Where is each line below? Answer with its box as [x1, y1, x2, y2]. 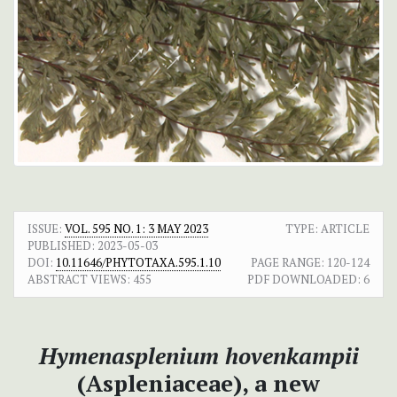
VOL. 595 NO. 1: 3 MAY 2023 [65, 221, 208, 237]
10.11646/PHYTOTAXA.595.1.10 [56, 254, 221, 271]
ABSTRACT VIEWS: [27, 271, 130, 288]
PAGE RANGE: [251, 254, 324, 271]
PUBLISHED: [27, 237, 95, 254]
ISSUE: [27, 221, 65, 237]
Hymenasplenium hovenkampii [38, 340, 359, 371]
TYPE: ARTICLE [285, 221, 370, 237]
